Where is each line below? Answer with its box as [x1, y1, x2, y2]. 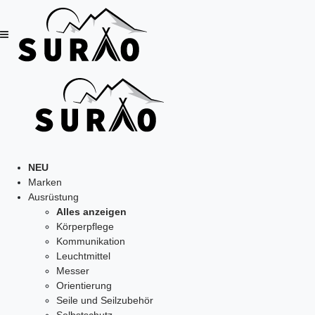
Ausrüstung [28, 191, 79, 202]
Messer [56, 265, 89, 276]
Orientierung [56, 280, 112, 291]
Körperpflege [56, 221, 114, 232]
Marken [28, 176, 62, 188]
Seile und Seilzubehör [56, 295, 153, 306]
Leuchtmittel [56, 250, 110, 262]
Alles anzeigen [56, 206, 127, 217]
